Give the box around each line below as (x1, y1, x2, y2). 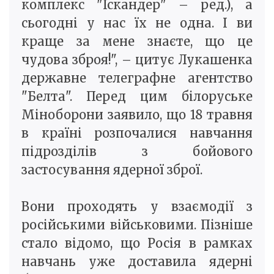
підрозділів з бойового (21, 144, 253, 160)
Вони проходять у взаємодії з (21, 199, 253, 215)
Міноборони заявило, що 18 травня (21, 107, 253, 123)
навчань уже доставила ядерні (21, 254, 253, 270)
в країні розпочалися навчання (21, 125, 253, 141)
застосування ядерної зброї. (21, 162, 202, 178)
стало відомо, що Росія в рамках (21, 235, 253, 251)
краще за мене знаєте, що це (21, 34, 253, 50)
